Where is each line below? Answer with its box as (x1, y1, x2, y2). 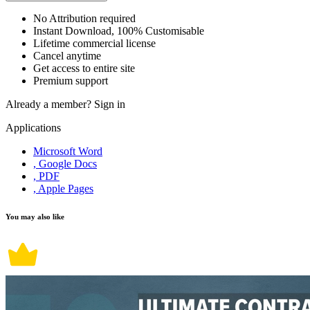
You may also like (6, 212, 64, 221)
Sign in (94, 98, 125, 111)
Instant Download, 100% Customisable (33, 25, 204, 37)
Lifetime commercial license (33, 37, 156, 50)
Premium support (33, 75, 108, 87)
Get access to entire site (33, 62, 135, 75)
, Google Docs (33, 158, 97, 170)
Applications (6, 122, 61, 134)
